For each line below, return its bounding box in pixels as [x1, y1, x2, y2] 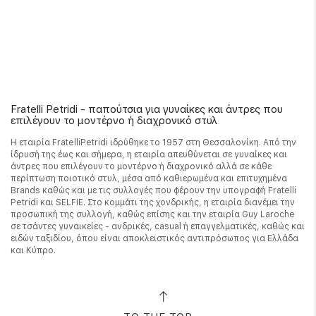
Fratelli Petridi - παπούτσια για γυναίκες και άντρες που [11, 103, 283, 116]
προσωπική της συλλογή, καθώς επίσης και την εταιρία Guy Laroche [11, 209, 295, 219]
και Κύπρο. [11, 245, 56, 255]
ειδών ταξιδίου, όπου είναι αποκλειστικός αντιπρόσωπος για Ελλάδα [11, 233, 298, 243]
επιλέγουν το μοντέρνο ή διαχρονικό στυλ [11, 114, 218, 127]
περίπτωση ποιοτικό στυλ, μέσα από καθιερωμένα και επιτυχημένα [11, 174, 287, 183]
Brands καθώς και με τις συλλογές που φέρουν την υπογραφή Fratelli [11, 186, 296, 195]
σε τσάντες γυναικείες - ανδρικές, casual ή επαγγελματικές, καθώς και [11, 221, 305, 231]
